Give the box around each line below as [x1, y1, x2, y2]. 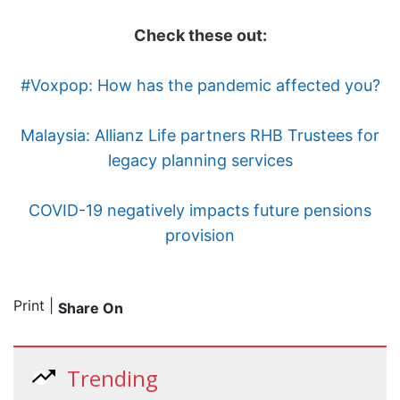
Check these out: [133, 26, 267, 46]
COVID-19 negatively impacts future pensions [29, 201, 371, 221]
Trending [67, 363, 158, 394]
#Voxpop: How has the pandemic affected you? [20, 76, 380, 96]
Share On [58, 299, 123, 318]
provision [165, 226, 235, 246]
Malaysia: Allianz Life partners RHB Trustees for [21, 126, 379, 146]
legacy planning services [107, 151, 293, 171]
